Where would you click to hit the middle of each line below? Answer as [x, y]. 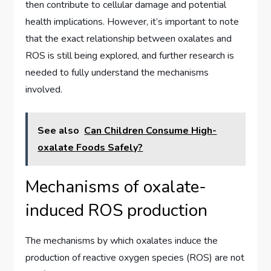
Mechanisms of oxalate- [116, 187]
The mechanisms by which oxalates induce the [122, 240]
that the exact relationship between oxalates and [129, 38]
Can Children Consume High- [151, 130]
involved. [44, 89]
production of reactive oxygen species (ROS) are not [135, 257]
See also [59, 130]
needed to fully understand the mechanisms [117, 72]
